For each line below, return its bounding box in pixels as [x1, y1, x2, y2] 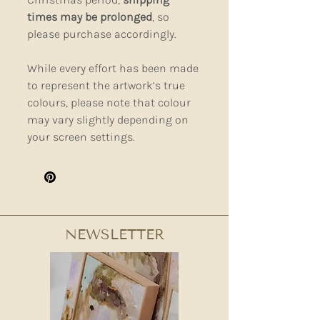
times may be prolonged [27, 10, 152, 24]
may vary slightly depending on [27, 113, 189, 127]
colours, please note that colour [27, 96, 191, 110]
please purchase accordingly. [27, 27, 176, 41]
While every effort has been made [27, 61, 199, 76]
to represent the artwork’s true [27, 79, 185, 93]
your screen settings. [27, 130, 135, 144]
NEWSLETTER [64, 226, 164, 244]
